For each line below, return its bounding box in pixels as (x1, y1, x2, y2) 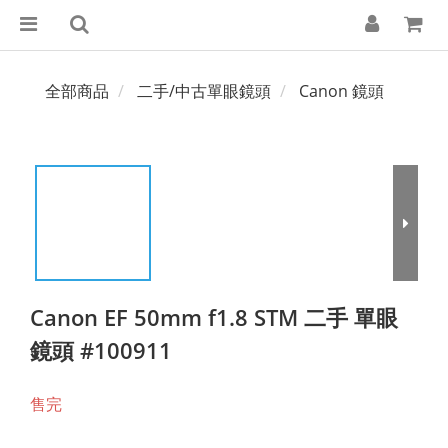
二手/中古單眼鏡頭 (137, 80, 271, 102)
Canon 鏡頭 (299, 80, 384, 102)
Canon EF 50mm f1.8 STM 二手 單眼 (30, 302, 398, 332)
